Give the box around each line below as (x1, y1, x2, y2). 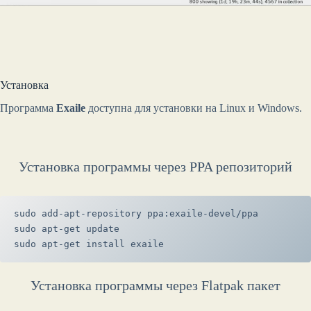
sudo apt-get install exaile (14, 239, 164, 250)
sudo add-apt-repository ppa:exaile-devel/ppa (14, 208, 258, 219)
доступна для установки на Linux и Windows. (85, 102, 302, 115)
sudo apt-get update (14, 224, 119, 235)
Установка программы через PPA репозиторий (19, 159, 292, 175)
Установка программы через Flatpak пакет (31, 278, 280, 294)
